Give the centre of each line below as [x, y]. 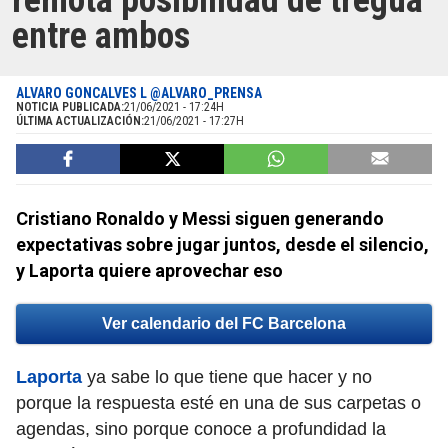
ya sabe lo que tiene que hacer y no [229, 377]
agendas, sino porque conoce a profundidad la [201, 429]
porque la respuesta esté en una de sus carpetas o [218, 403]
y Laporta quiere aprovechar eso [149, 271]
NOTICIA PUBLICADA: [70, 107]
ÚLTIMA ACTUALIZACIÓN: [80, 121]
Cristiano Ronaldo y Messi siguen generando [200, 219]
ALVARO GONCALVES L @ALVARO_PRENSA [139, 93]
